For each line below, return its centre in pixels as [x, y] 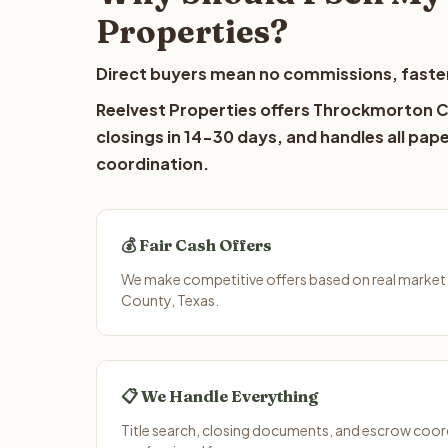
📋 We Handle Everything [219, 396]
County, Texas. [170, 300]
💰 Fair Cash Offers [196, 245]
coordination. [152, 163]
